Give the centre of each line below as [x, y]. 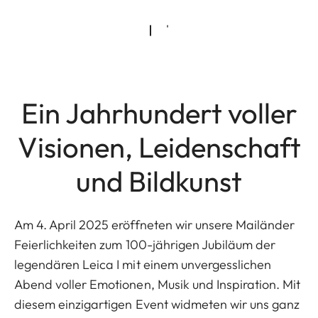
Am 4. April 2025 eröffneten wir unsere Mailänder [155, 225]
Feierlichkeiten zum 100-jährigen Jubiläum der [145, 245]
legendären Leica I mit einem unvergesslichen [143, 265]
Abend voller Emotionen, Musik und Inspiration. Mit [158, 285]
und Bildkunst [159, 181]
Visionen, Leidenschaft [159, 147]
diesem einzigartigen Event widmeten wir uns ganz [157, 305]
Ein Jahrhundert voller [159, 113]
